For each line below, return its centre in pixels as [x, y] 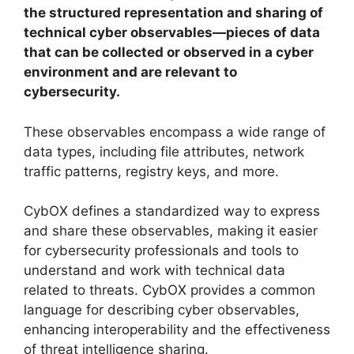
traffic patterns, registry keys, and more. [151, 171]
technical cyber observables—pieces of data [172, 33]
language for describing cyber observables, [162, 310]
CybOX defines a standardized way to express [172, 211]
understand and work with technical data [154, 271]
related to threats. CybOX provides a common [169, 290]
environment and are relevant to [130, 72]
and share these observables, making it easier [171, 231]
